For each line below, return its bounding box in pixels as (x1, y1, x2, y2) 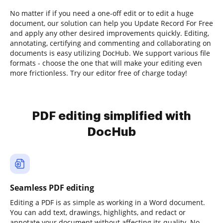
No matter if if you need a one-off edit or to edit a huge (10, 8, 194, 18)
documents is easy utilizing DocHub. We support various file (10, 48, 210, 58)
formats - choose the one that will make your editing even (10, 58, 202, 68)
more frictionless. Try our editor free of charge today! (10, 68, 187, 78)
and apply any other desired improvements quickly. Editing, (10, 28, 209, 38)
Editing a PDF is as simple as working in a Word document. (10, 198, 205, 207)
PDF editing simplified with (32, 110, 191, 122)
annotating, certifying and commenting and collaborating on (10, 38, 211, 48)
